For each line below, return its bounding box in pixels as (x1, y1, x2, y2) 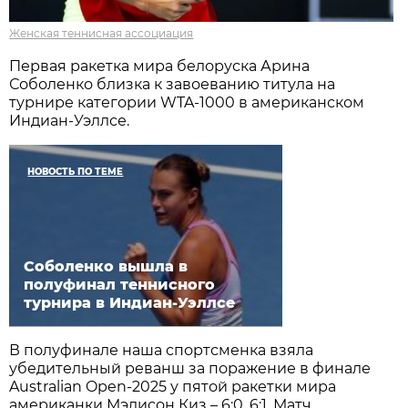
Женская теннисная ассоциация (9, 25, 194, 40)
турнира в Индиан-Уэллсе (24, 293, 236, 311)
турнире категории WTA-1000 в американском (9, 93, 365, 111)
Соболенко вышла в (24, 257, 189, 275)
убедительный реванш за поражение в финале (9, 359, 372, 377)
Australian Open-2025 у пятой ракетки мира (9, 377, 337, 395)
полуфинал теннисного (24, 275, 216, 293)
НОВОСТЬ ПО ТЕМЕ (27, 165, 124, 178)
